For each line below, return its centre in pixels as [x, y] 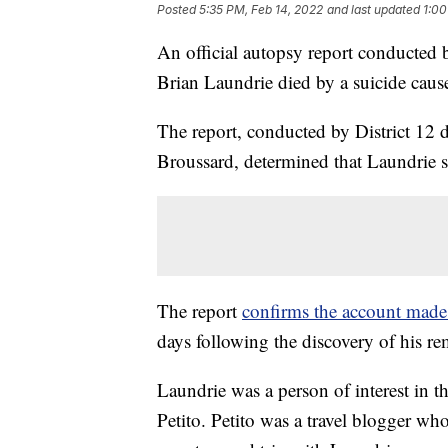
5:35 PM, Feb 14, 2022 [261, 10]
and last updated [373, 10]
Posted [178, 10]
